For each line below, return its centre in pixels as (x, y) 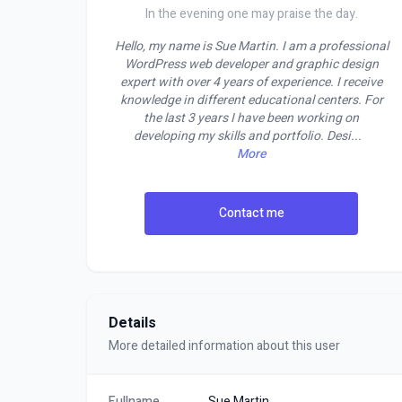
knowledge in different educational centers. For (251, 100)
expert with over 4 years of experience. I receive (251, 82)
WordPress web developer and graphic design (251, 64)
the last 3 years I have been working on (251, 118)
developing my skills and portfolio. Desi (242, 136)
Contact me (251, 213)
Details (132, 323)
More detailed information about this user (224, 346)
